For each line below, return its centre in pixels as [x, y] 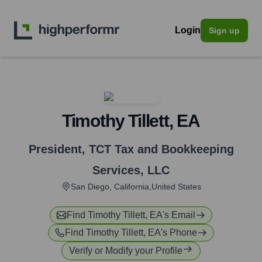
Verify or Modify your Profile [126, 251]
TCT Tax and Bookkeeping [161, 149]
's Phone [179, 232]
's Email [179, 215]
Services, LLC [131, 170]
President [55, 149]
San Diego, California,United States [136, 187]
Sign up [224, 30]
